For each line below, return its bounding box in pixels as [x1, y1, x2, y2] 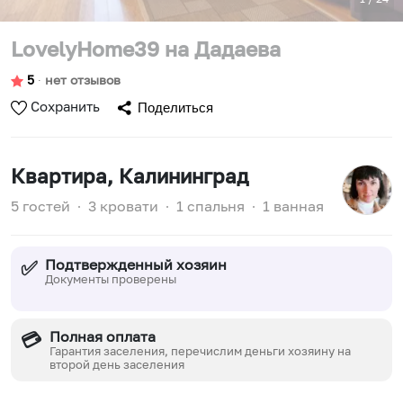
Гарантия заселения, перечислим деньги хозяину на [49, 344, 352, 359]
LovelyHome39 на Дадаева [11, 36, 281, 61]
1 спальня [176, 197, 245, 215]
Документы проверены [45, 272, 177, 287]
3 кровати [88, 197, 158, 215]
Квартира [11, 165, 107, 188]
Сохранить [31, 98, 100, 114]
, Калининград [107, 165, 249, 188]
